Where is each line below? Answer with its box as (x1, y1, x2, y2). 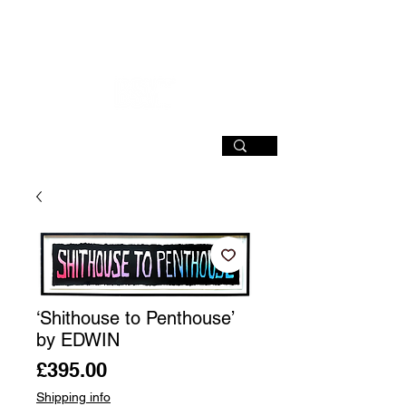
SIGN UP (245, 6, 282, 22)
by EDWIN (36, 329, 120, 352)
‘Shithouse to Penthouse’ (36, 307, 234, 330)
